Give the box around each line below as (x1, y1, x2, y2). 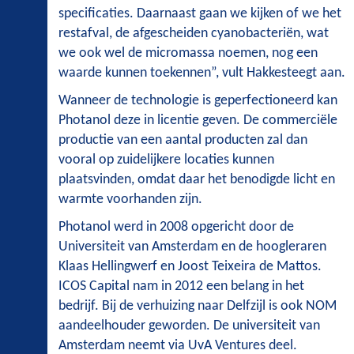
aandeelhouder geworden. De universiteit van (58, 318, 320, 334)
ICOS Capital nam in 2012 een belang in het (58, 279, 304, 295)
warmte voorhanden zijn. (58, 192, 202, 208)
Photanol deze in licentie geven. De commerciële (58, 113, 337, 129)
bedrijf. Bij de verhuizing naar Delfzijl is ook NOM (58, 299, 337, 314)
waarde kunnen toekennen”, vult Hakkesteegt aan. (58, 66, 345, 81)
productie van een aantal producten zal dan (58, 133, 307, 149)
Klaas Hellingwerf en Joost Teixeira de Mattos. (58, 259, 322, 275)
